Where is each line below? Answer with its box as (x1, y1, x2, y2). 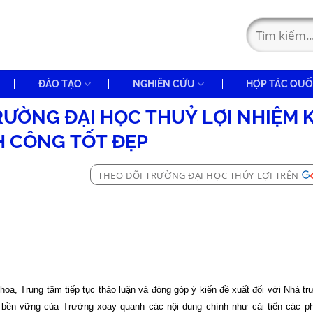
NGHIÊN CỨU (132, 78, 195, 89)
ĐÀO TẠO (38, 78, 82, 89)
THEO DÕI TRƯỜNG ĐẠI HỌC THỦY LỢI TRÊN (98, 169, 299, 182)
